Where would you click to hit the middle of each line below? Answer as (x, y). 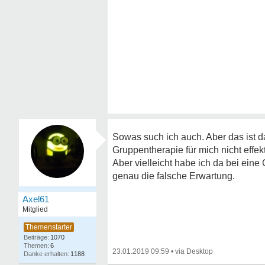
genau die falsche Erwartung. (174, 176)
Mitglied (35, 209)
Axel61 (36, 199)
